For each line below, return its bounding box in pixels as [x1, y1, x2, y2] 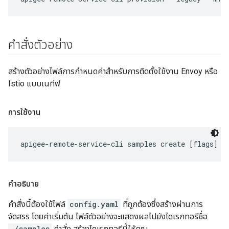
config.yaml [70, 199, 119, 209]
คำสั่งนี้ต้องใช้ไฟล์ [8, 199, 67, 209]
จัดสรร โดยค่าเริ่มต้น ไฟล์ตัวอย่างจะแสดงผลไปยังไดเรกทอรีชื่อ [8, 212, 208, 221]
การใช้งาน [8, 107, 40, 117]
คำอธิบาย [8, 179, 41, 189]
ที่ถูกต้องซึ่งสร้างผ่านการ [121, 199, 203, 209]
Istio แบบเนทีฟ [8, 79, 60, 88]
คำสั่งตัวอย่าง [8, 38, 73, 52]
